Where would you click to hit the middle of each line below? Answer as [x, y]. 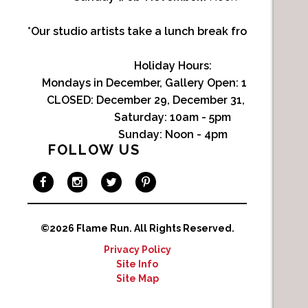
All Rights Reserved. [184, 228]
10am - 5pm [201, 118]
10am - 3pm [273, 83]
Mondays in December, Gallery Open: [141, 83]
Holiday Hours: [173, 66]
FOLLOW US [95, 150]
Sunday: [140, 135]
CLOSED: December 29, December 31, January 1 [173, 100]
